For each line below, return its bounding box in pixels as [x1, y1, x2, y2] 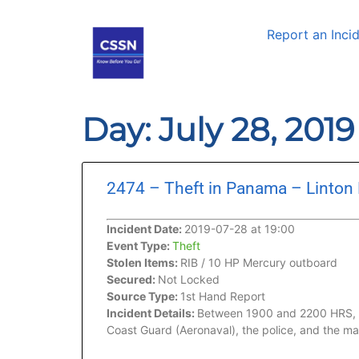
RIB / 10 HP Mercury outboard [180, 256, 337, 269]
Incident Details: [107, 306, 197, 320]
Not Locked [158, 272, 220, 286]
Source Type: [107, 289, 180, 303]
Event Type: [107, 239, 172, 252]
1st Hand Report [180, 289, 265, 303]
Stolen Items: [107, 256, 180, 269]
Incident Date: [107, 222, 184, 236]
